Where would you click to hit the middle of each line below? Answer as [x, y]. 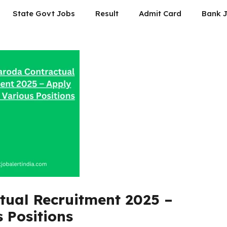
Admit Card [160, 13]
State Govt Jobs [44, 13]
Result [107, 13]
